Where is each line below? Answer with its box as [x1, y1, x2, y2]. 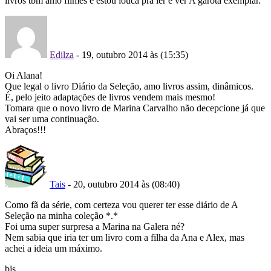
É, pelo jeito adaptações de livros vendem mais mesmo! [5, 91, 215, 102]
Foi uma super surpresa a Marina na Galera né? [5, 221, 184, 232]
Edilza [50, 49, 74, 60]
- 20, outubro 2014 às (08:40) [68, 178, 180, 189]
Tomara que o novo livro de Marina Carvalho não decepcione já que [5, 102, 265, 113]
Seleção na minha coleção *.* [5, 210, 118, 221]
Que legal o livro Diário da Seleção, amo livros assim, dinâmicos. [5, 80, 253, 91]
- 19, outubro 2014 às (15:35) [76, 49, 188, 60]
